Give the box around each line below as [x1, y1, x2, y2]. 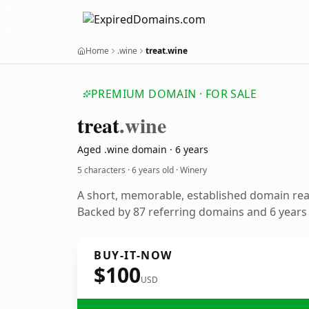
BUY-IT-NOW [94, 248, 172, 263]
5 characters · [77, 164, 132, 176]
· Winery [174, 164, 207, 176]
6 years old [132, 164, 174, 176]
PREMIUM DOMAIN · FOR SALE [91, 86, 257, 101]
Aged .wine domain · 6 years [77, 143, 208, 156]
